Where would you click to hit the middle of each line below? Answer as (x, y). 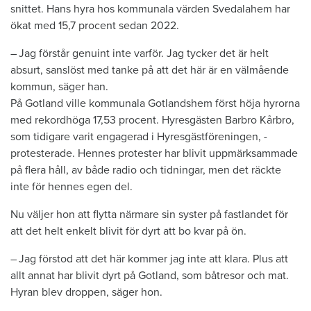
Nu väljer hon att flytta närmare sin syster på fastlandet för (149, 215)
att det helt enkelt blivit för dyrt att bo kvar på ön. (128, 232)
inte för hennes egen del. (72, 187)
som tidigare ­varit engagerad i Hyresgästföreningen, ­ (139, 137)
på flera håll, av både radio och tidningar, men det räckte (146, 170)
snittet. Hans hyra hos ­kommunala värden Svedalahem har (150, 9)
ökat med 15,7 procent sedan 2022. (95, 26)
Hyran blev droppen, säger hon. (86, 293)
